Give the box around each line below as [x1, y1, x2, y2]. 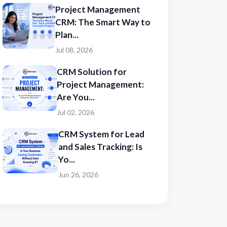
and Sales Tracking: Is [58, 141, 143, 152]
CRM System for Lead [58, 129, 145, 139]
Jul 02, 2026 [57, 108, 95, 117]
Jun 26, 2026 [58, 170, 99, 179]
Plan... [55, 29, 79, 40]
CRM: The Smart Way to [55, 17, 151, 27]
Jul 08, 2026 [55, 46, 93, 54]
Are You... [57, 92, 95, 102]
